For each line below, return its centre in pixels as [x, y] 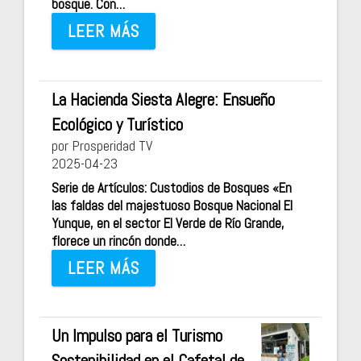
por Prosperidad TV [102, 145]
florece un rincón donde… [118, 241]
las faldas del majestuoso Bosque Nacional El [172, 206]
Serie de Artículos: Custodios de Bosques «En [172, 188]
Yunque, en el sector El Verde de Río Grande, [168, 224]
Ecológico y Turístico [117, 124]
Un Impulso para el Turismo [137, 336]
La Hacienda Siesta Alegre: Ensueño [163, 99]
